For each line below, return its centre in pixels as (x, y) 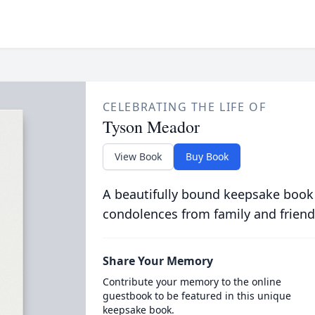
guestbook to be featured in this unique (197, 296)
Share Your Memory (157, 261)
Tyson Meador (151, 127)
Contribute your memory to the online (192, 282)
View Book (138, 156)
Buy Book (207, 156)
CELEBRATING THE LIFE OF (184, 107)
